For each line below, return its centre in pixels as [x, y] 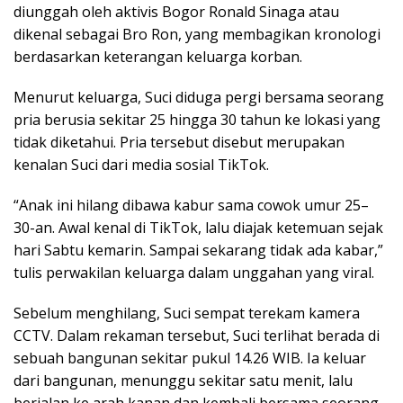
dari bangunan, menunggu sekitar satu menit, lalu [183, 380]
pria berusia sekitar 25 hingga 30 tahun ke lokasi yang [197, 119]
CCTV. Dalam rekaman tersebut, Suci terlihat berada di [197, 335]
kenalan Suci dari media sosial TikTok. [141, 164]
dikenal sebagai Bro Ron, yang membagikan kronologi [197, 34]
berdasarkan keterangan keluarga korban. [158, 56]
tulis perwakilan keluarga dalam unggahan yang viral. [194, 272]
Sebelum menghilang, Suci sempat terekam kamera [187, 313]
